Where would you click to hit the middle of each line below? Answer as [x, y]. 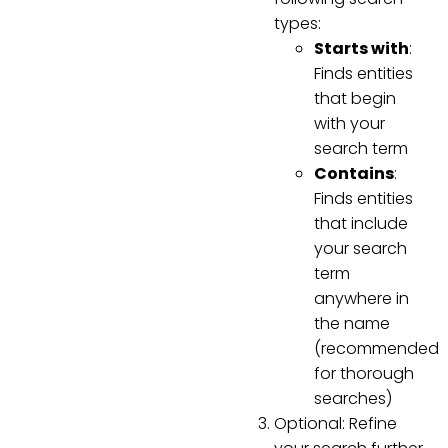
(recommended [376, 348]
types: [297, 23]
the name [352, 323]
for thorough [364, 373]
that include [361, 223]
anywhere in [361, 298]
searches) [353, 398]
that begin [355, 98]
